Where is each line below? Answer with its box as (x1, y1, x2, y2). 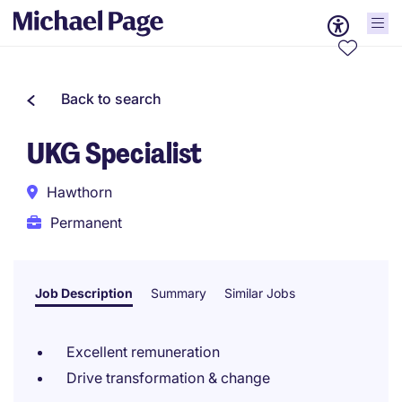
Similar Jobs (224, 285, 295, 301)
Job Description (35, 285, 133, 301)
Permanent (50, 214, 122, 232)
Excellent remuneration (66, 343, 220, 361)
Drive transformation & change (66, 369, 270, 387)
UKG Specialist (27, 135, 202, 172)
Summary (151, 285, 206, 301)
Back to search (61, 90, 162, 108)
